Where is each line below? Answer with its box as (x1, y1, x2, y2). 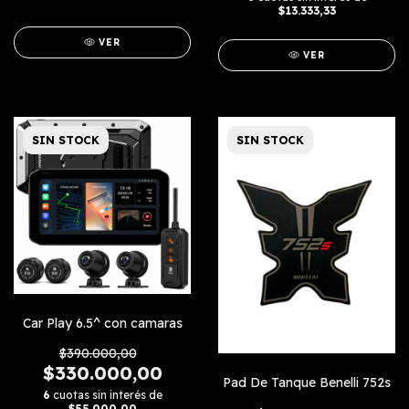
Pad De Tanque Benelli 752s (223, 373, 391, 391)
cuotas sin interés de (52, 387, 163, 402)
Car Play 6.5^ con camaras (22, 314, 183, 331)
